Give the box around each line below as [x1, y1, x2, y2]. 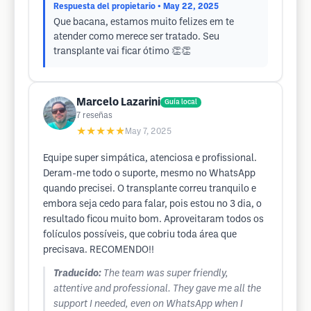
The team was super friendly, [103, 269, 228, 278]
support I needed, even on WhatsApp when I [53, 300, 243, 309]
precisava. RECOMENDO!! [43, 246, 154, 255]
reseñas [83, 112, 112, 119]
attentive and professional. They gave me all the [53, 285, 261, 294]
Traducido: [53, 269, 101, 278]
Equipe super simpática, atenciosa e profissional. [43, 154, 257, 163]
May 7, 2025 [125, 128, 171, 135]
